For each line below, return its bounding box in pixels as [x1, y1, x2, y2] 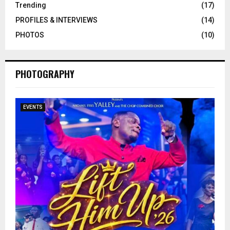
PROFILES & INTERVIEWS [15, 15, 98, 24]
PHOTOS [15, 30, 44, 39]
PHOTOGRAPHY [15, 67, 74, 81]
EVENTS [23, 104, 43, 110]
